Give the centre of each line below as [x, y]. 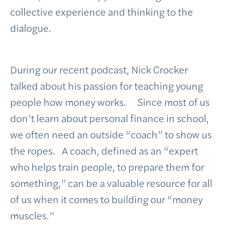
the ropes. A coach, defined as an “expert [104, 150]
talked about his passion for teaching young [107, 85]
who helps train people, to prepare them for [107, 166]
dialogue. [31, 28]
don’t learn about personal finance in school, [109, 118]
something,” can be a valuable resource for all [111, 183]
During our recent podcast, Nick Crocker [99, 69]
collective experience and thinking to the [102, 11]
